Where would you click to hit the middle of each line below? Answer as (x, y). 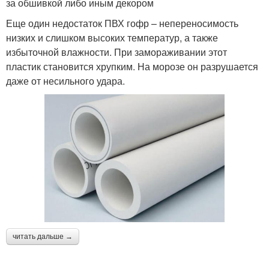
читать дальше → (43, 236)
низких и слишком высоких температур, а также (112, 38)
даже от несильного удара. (65, 81)
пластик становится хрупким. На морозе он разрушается (132, 67)
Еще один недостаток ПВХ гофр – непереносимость (122, 23)
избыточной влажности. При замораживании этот (116, 52)
